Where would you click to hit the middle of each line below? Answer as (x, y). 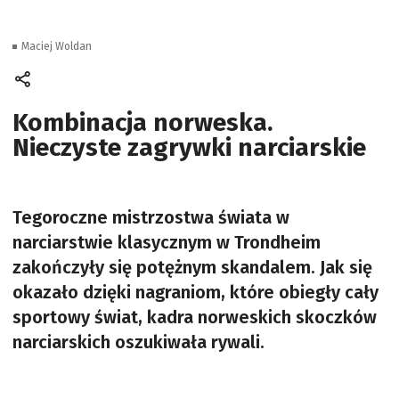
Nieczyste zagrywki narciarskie (189, 147)
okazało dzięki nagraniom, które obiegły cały (195, 292)
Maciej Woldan (57, 46)
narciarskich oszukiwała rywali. (141, 342)
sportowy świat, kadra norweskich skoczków (195, 317)
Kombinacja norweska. (142, 122)
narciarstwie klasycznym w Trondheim (167, 242)
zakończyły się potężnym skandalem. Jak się (192, 267)
